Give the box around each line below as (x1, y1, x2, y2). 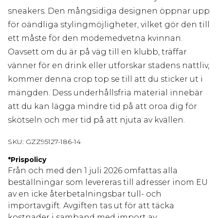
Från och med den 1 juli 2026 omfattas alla (8, 166, 178, 176)
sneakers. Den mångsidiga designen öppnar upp (8, 6, 210, 16)
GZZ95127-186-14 (26, 137, 81, 146)
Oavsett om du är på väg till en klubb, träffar (8, 47, 187, 57)
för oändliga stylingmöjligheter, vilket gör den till (8, 20, 210, 30)
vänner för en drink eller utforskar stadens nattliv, (8, 61, 209, 71)
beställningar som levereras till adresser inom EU (8, 178, 208, 187)
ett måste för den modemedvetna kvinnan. (8, 34, 182, 43)
